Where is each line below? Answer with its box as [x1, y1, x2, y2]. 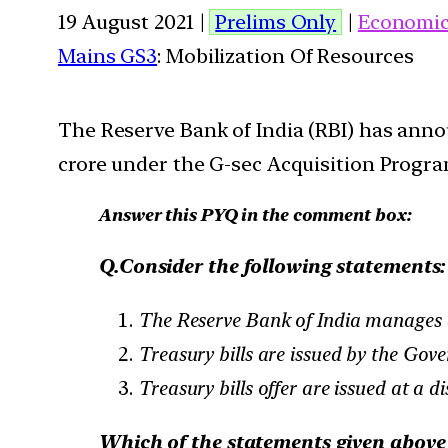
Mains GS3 [58, 43, 158, 68]
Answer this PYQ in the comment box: [98, 203, 411, 225]
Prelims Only [215, 9, 337, 34]
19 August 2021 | [58, 9, 210, 34]
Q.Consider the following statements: [98, 253, 446, 278]
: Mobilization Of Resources [157, 43, 414, 68]
